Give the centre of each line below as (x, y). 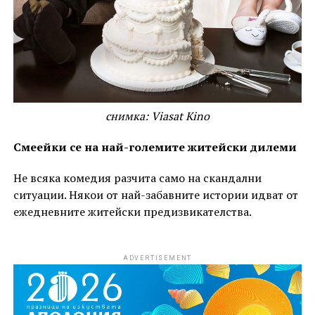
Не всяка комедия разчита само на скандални (137, 178)
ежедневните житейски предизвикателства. (132, 212)
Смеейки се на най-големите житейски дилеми (155, 147)
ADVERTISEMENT (157, 258)
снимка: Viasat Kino (157, 116)
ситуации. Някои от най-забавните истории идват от (155, 195)
